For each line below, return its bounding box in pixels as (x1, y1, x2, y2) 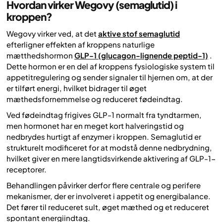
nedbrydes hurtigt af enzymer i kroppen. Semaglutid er (6, 132, 201, 142)
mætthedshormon (6, 50, 74, 60)
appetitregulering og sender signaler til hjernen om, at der (6, 72, 213, 82)
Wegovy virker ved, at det (6, 28, 98, 38)
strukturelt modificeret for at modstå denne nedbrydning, (6, 143, 212, 153)
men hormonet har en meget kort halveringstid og (6, 121, 184, 131)
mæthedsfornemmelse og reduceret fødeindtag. (6, 94, 183, 104)
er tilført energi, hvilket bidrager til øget (6, 83, 147, 93)
